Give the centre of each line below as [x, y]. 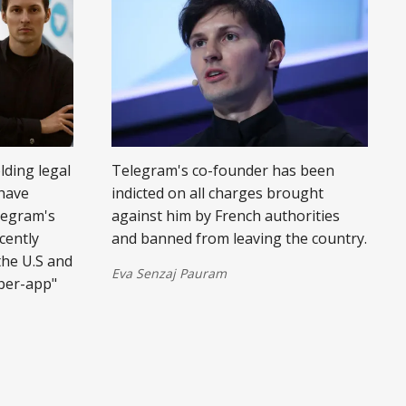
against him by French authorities [225, 215]
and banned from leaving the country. [239, 238]
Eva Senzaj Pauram [169, 273]
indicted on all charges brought [217, 193]
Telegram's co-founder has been [222, 170]
